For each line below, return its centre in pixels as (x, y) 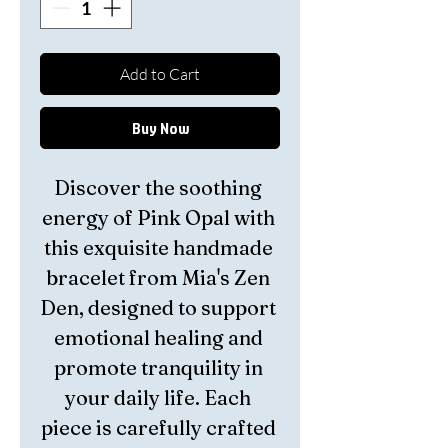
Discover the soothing (158, 187)
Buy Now (160, 128)
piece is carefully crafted (158, 427)
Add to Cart (160, 74)
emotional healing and (158, 337)
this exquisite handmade (158, 247)
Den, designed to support (158, 307)
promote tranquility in (158, 367)
